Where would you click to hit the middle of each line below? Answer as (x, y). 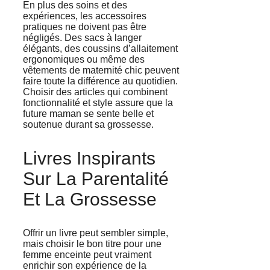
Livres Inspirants (89, 159)
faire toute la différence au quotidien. (100, 81)
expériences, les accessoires (85, 16)
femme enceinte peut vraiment (87, 255)
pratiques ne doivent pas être (85, 27)
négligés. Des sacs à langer (82, 38)
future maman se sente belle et (88, 114)
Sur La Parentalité (96, 179)
